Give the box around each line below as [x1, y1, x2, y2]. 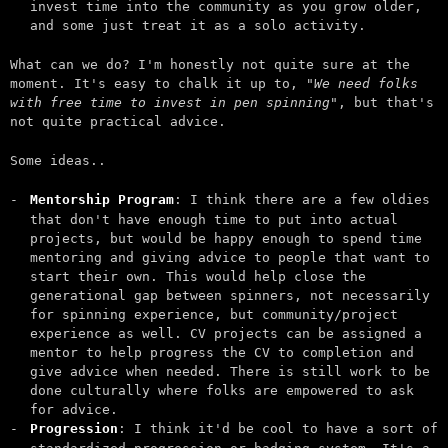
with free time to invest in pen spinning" [10, 95, 338, 111]
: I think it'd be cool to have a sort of [118, 421, 438, 437]
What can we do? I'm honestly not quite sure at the [10, 57, 410, 73]
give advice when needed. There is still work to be [30, 364, 430, 380]
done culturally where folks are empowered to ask [30, 383, 414, 399]
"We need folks [306, 76, 418, 92]
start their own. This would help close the [30, 269, 366, 285]
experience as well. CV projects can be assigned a [30, 326, 422, 342]
